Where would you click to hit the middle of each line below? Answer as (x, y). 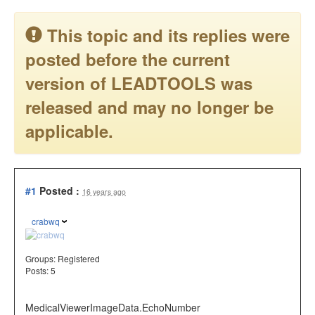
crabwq (46, 221)
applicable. (69, 131)
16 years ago (104, 192)
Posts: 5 (40, 271)
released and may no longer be (149, 107)
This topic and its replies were (168, 35)
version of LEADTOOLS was (139, 83)
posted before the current (128, 59)
